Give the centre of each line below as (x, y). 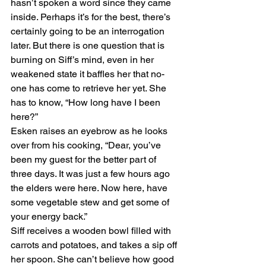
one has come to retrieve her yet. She (90, 88)
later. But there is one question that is (89, 45)
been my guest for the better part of (85, 159)
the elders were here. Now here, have (90, 188)
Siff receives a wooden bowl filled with (92, 231)
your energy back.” (49, 216)
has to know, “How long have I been (87, 102)
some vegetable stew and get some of (91, 202)
